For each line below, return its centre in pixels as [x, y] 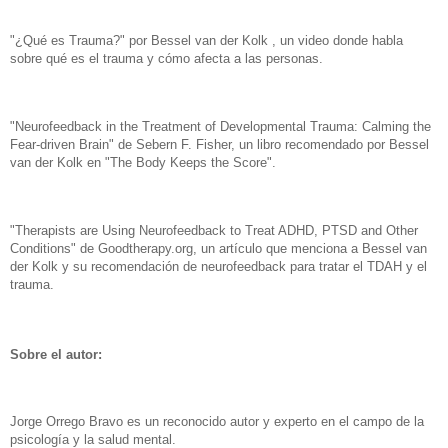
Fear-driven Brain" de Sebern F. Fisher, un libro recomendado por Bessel [219, 145]
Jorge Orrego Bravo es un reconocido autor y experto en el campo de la [217, 422]
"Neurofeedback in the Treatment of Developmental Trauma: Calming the [220, 127]
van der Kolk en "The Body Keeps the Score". [147, 163]
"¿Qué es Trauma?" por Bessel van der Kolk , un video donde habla [206, 41]
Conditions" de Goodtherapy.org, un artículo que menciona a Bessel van [218, 248]
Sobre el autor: [56, 354]
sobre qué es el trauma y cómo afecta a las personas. [166, 59]
